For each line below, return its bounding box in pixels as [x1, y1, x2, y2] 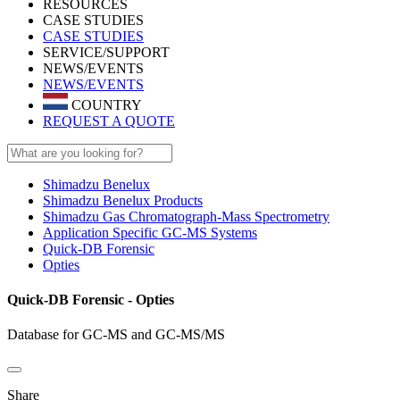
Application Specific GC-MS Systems [43, 224, 257, 240]
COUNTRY [68, 96, 142, 112]
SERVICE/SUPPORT [43, 45, 170, 60]
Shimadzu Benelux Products [43, 192, 203, 208]
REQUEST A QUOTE [43, 112, 175, 129]
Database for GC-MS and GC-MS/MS [7, 327, 225, 343]
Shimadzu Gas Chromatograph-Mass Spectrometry [43, 208, 329, 224]
